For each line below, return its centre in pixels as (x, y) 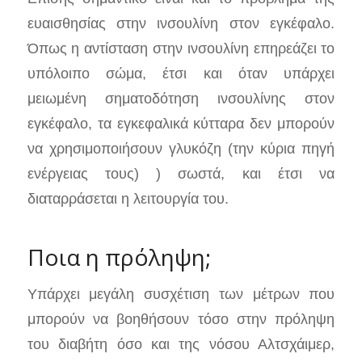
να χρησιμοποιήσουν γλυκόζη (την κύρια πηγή (181, 148)
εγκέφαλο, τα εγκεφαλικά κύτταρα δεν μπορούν (181, 123)
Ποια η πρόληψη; (119, 257)
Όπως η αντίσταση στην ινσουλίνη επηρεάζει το (181, 48)
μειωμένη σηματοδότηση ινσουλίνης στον (181, 98)
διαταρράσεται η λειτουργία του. (128, 198)
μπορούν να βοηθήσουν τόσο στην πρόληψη (181, 319)
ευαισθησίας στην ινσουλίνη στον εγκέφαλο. (181, 23)
